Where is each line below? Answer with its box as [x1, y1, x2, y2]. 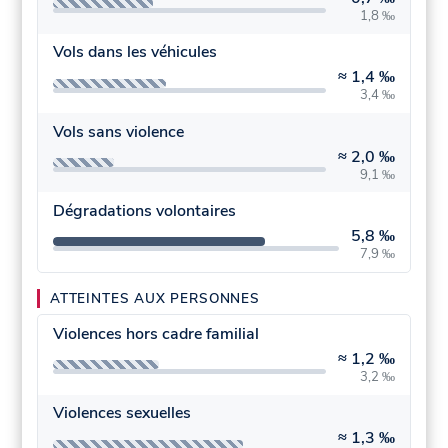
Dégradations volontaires [52, 200, 236, 223]
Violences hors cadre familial [52, 322, 259, 345]
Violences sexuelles [52, 402, 191, 425]
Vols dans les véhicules [52, 41, 217, 64]
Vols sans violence [52, 120, 184, 143]
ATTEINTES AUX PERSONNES [50, 288, 260, 308]
